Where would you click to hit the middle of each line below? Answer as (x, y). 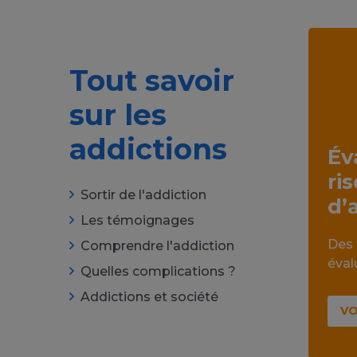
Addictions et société (149, 296)
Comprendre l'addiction (157, 245)
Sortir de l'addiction (143, 194)
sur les (118, 114)
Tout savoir (152, 80)
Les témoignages (137, 220)
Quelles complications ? (158, 271)
